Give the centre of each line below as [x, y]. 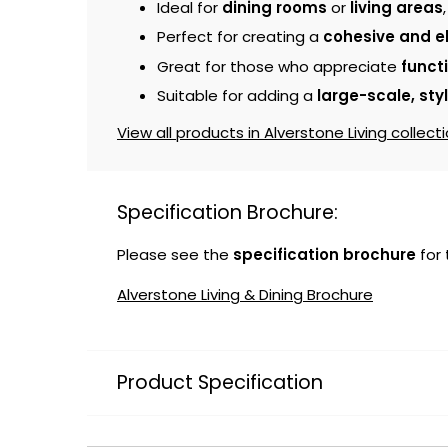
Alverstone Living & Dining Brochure [245, 295]
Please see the [175, 255]
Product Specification [220, 383]
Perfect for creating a [240, 37]
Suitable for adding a [237, 96]
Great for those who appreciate [279, 66]
